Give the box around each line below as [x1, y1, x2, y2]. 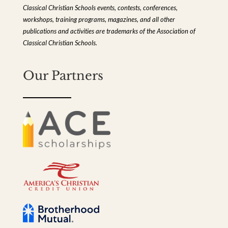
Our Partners [22, 68, 103, 83]
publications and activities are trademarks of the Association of [22, 27, 195, 35]
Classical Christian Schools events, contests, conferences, [22, 4, 178, 12]
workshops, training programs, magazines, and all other [22, 15, 175, 23]
